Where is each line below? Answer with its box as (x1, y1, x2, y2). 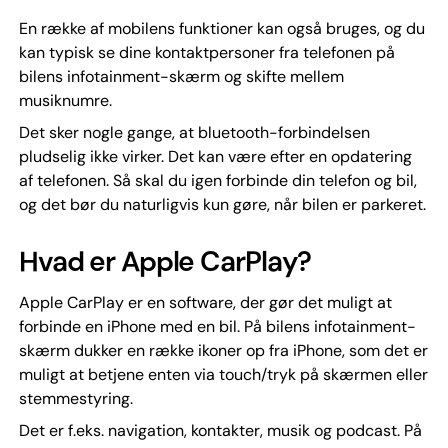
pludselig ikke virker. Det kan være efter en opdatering (18, 146, 412, 167)
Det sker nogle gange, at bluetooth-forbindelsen (18, 122, 370, 143)
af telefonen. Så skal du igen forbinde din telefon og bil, (18, 170, 417, 191)
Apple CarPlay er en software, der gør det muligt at (18, 292, 392, 313)
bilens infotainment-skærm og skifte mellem (18, 66, 344, 87)
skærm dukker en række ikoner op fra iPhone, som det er (18, 340, 428, 361)
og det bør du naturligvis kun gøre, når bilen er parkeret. (18, 194, 426, 215)
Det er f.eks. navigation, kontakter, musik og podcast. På (18, 420, 422, 441)
